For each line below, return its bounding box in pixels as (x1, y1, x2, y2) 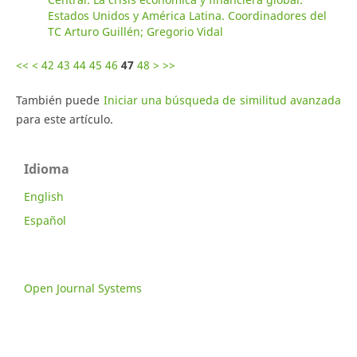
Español (24, 212, 66, 228)
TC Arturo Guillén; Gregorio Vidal (47, 23, 223, 39)
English (24, 188, 64, 204)
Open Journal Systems (24, 280, 142, 296)
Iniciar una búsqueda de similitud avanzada (103, 92, 342, 108)
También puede (15, 92, 104, 108)
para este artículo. (15, 112, 113, 127)
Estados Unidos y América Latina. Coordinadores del (47, 7, 327, 23)
